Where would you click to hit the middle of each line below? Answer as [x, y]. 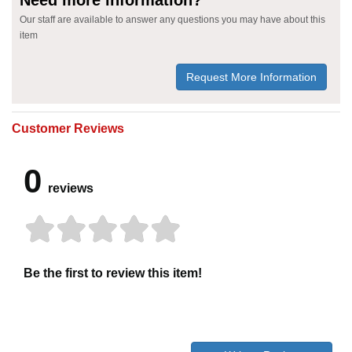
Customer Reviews [68, 128]
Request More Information [251, 77]
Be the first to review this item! [113, 273]
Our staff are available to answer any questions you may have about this [172, 19]
